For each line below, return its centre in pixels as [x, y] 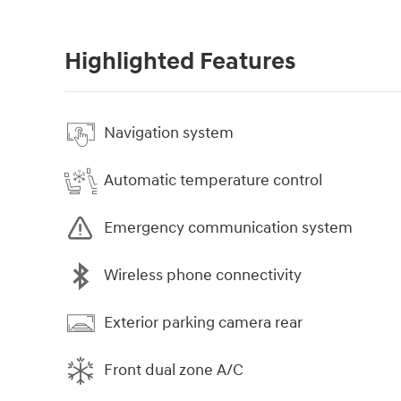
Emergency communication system [228, 228]
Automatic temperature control [213, 181]
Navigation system [169, 133]
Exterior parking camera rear [203, 323]
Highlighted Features [180, 61]
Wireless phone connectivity [203, 276]
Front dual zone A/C [174, 371]
